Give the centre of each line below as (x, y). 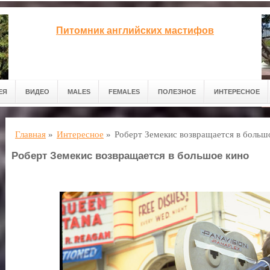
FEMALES (124, 92)
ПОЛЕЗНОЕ (177, 92)
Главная (30, 134)
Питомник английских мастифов (135, 30)
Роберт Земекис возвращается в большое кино (130, 156)
